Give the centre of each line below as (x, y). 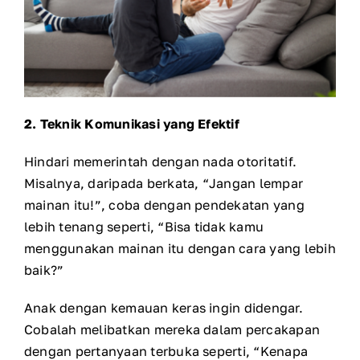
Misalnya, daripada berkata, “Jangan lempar (164, 183)
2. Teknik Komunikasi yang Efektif (132, 123)
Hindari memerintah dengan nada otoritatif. (161, 161)
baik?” (44, 270)
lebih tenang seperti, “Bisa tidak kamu (144, 226)
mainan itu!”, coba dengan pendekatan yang (164, 205)
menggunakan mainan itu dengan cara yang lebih (180, 248)
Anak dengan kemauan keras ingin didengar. (164, 307)
